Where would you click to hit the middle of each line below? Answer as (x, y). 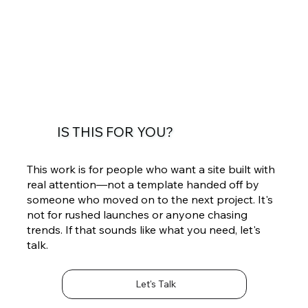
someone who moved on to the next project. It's (150, 199)
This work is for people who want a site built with (151, 169)
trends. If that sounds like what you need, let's (144, 229)
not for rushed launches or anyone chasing (137, 214)
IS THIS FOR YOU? (115, 132)
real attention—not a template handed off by (143, 184)
